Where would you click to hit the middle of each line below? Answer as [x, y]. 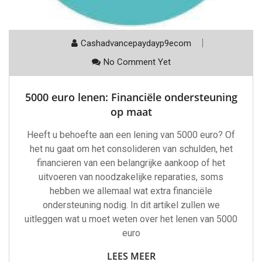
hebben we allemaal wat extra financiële [131, 191]
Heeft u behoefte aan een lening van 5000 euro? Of [131, 135]
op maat [131, 111]
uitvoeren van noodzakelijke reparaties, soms [131, 177]
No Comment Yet [137, 62]
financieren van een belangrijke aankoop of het [131, 163]
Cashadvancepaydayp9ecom [136, 43]
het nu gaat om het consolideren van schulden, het [131, 149]
